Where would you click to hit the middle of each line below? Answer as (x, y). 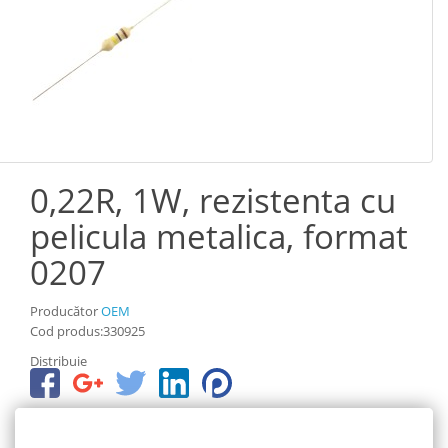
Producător (65, 310)
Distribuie (58, 360)
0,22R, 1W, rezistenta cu (213, 200)
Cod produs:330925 (87, 330)
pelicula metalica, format (219, 236)
